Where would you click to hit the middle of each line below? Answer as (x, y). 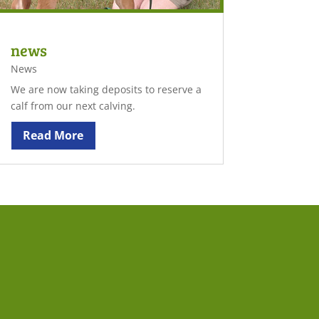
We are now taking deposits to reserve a (106, 89)
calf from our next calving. (73, 105)
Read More (53, 135)
